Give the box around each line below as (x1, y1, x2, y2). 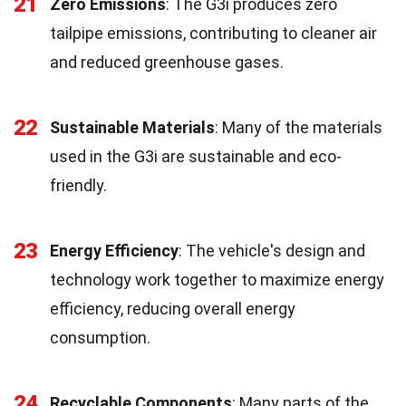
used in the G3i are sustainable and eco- (50, 146, 342, 166)
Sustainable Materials (50, 117, 215, 137)
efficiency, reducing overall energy (50, 298, 295, 318)
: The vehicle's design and (179, 240, 365, 260)
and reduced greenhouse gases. (50, 52, 284, 72)
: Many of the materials (215, 117, 382, 137)
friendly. (50, 175, 107, 195)
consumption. (50, 327, 150, 347)
